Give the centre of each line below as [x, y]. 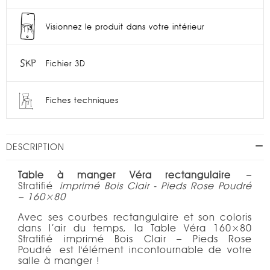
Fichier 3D [66, 63]
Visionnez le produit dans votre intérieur [125, 27]
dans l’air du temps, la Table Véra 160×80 [135, 228]
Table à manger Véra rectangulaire [124, 175]
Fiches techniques [82, 100]
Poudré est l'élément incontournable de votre [135, 250]
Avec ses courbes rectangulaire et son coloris [135, 217]
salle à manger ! [62, 261]
